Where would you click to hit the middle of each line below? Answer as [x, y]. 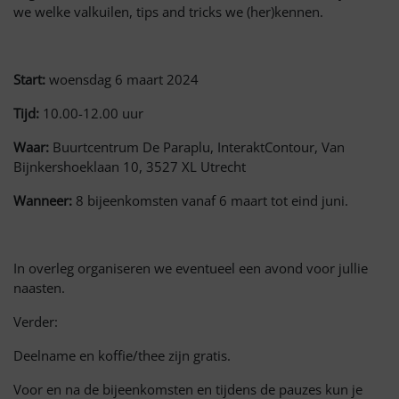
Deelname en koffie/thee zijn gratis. [122, 356]
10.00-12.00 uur [93, 114]
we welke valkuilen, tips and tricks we [128, 12]
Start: [31, 80]
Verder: [36, 322]
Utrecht [223, 167]
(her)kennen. [285, 12]
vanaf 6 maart [226, 201]
